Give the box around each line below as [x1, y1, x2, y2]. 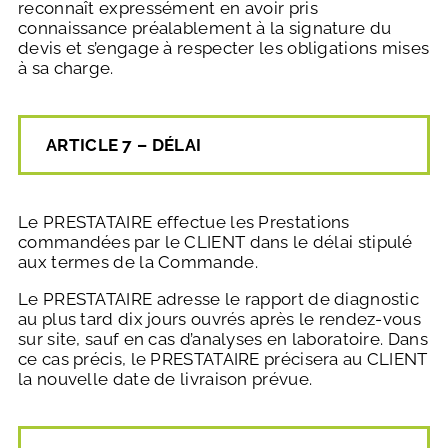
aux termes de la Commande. [18, 252, 258, 273]
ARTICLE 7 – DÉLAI [46, 135, 202, 156]
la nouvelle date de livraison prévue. [18, 369, 313, 390]
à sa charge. [18, 58, 114, 79]
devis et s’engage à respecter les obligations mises [18, 38, 430, 59]
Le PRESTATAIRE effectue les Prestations [18, 212, 350, 233]
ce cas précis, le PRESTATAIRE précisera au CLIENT [18, 349, 428, 370]
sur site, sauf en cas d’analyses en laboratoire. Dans [18, 329, 428, 350]
